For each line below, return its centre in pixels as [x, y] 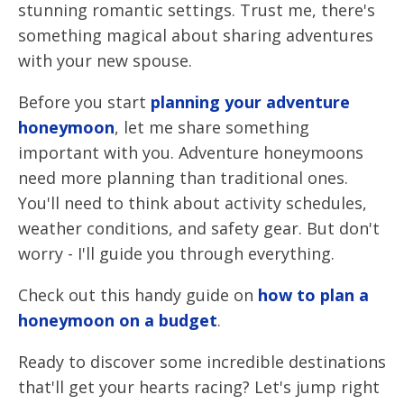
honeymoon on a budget [118, 320]
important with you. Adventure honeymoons [191, 152]
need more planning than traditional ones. [183, 178]
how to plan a [311, 295]
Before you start [82, 102]
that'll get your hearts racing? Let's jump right [199, 387]
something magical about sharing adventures [196, 35]
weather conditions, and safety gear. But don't [199, 228]
